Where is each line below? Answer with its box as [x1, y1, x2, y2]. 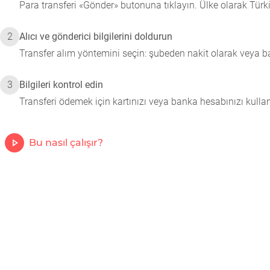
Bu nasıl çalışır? [29, 137, 103, 148]
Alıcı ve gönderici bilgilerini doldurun [19, 31, 172, 42]
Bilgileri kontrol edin [19, 79, 103, 90]
